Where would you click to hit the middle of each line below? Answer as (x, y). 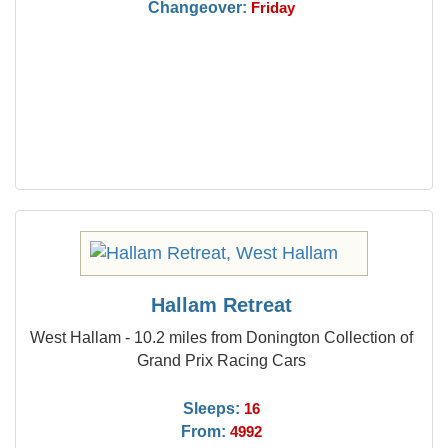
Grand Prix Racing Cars (222, 360)
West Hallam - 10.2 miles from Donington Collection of (222, 337)
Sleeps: (212, 408)
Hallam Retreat (222, 305)
